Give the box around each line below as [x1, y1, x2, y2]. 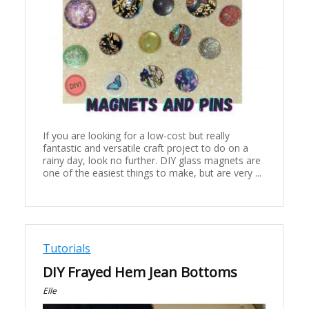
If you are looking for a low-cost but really [43, 129, 230, 143]
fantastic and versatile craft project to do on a [43, 141, 249, 155]
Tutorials [43, 240, 91, 256]
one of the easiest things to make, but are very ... [43, 166, 262, 180]
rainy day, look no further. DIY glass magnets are [43, 154, 261, 168]
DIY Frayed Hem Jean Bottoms [43, 262, 238, 281]
